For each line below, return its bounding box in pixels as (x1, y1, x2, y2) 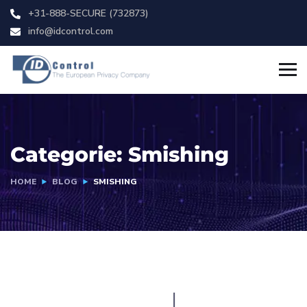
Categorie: (10, 142, 128, 167)
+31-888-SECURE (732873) (25, 7, 149, 20)
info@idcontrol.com (25, 25, 113, 38)
